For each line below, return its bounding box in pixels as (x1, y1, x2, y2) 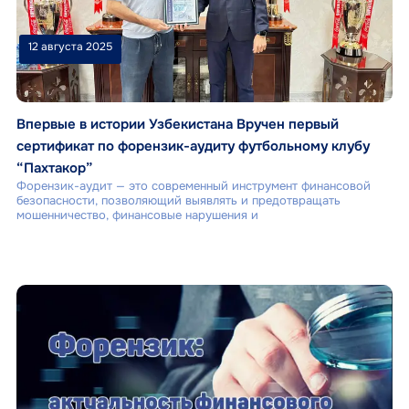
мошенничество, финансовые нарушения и (16, 207, 258, 224)
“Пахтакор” (16, 159, 93, 178)
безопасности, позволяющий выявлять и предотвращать (16, 193, 341, 209)
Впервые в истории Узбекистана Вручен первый (16, 115, 339, 134)
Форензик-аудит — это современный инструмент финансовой (16, 178, 371, 194)
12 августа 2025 (28, 39, 113, 55)
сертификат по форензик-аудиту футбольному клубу (16, 137, 370, 156)
